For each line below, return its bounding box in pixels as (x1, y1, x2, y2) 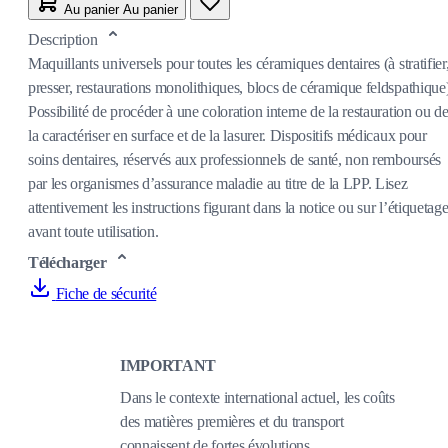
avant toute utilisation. (28, 222, 159, 240)
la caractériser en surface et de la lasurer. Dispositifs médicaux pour (28, 126, 427, 144)
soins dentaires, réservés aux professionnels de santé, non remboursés (28, 150, 441, 168)
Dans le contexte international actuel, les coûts (120, 388, 395, 406)
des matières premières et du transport (120, 412, 344, 430)
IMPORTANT (120, 356, 217, 374)
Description (28, 30, 102, 48)
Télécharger (28, 253, 111, 271)
